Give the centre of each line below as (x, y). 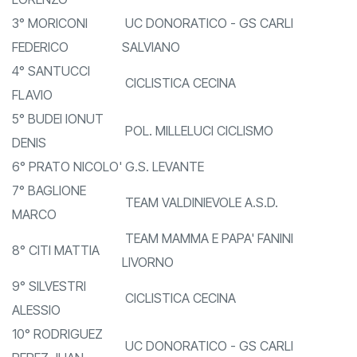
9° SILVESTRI (49, 310)
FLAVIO (32, 119)
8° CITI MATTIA (56, 275)
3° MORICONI (50, 47)
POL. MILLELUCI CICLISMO (198, 155)
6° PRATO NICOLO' (67, 191)
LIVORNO (148, 286)
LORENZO (40, 24)
